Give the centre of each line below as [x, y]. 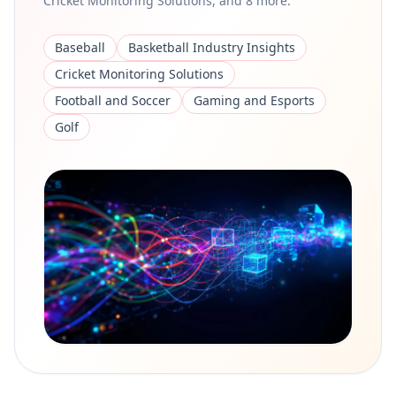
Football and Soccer [113, 100]
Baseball [80, 47]
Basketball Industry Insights [212, 47]
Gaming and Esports [254, 100]
